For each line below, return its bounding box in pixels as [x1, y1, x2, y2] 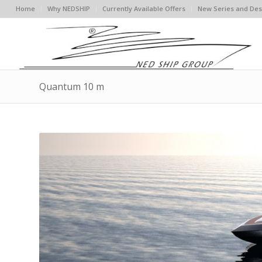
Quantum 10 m [39, 80, 104, 93]
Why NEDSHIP [47, 4, 90, 13]
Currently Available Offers [102, 4, 185, 13]
